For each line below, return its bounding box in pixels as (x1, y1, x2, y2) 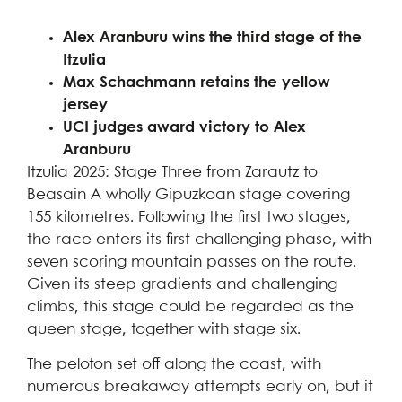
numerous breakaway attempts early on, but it (27, 380, 373, 396)
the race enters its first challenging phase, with (27, 232, 371, 249)
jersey (63, 98, 108, 114)
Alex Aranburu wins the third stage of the (63, 31, 362, 47)
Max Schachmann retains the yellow (63, 75, 330, 92)
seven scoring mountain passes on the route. (27, 255, 356, 271)
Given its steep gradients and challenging (27, 277, 337, 293)
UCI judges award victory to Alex (63, 120, 306, 136)
